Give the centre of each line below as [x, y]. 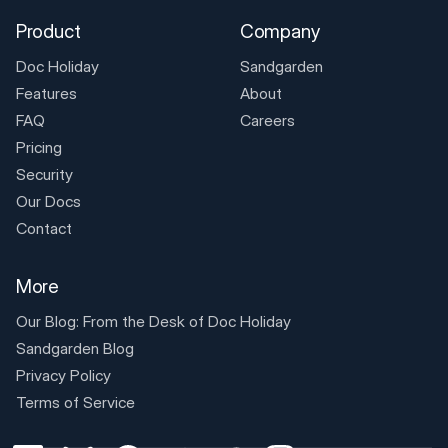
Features [46, 94]
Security [44, 175]
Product [48, 32]
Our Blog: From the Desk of [111, 321]
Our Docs [48, 202]
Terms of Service [75, 402]
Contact [43, 229]
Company [280, 32]
